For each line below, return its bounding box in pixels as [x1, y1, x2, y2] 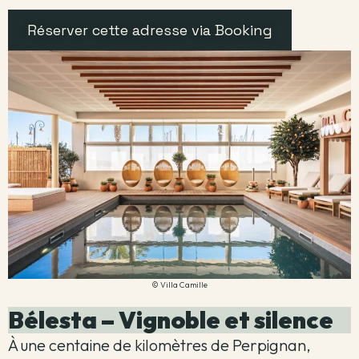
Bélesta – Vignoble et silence [8, 305, 333, 336]
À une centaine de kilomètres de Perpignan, [8, 335, 311, 356]
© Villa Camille [151, 280, 208, 291]
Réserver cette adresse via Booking [27, 20, 272, 39]
